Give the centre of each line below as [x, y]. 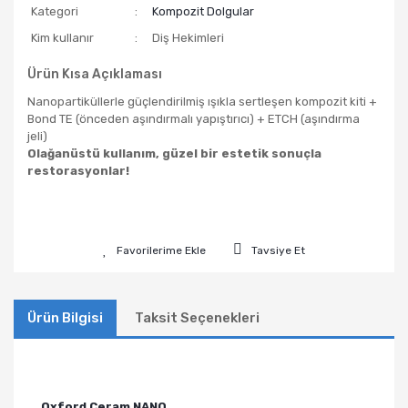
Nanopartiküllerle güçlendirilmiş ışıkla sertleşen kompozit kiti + [202, 101]
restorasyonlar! [78, 170]
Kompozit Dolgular [203, 11]
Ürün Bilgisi [65, 317]
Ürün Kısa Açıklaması [95, 74]
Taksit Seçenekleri [197, 317]
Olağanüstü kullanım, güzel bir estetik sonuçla [174, 153]
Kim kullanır [62, 37]
